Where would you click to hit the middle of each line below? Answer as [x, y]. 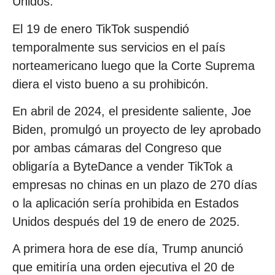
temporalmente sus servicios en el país [119, 47]
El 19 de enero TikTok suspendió [101, 29]
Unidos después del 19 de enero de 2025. [126, 221]
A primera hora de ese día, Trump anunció [128, 249]
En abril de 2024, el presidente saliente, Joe [132, 111]
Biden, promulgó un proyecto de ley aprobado [137, 129]
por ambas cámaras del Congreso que [117, 148]
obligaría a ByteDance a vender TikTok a [122, 166]
